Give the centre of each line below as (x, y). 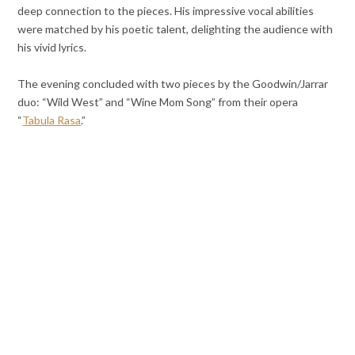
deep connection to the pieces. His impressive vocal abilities (166, 10)
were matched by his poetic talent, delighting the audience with (176, 29)
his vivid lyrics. (52, 47)
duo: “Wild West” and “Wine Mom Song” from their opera (158, 101)
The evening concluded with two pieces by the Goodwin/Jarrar (173, 83)
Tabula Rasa (52, 120)
